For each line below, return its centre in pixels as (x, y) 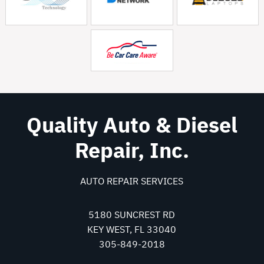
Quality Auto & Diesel (132, 125)
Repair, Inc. (132, 150)
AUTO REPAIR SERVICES (132, 181)
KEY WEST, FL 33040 (132, 229)
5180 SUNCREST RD (132, 214)
